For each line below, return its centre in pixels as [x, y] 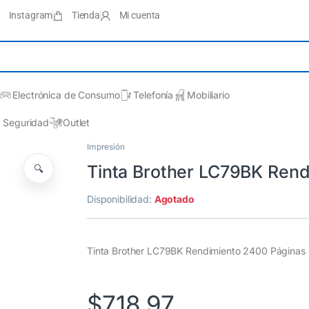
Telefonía [153, 95]
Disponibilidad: [121, 199]
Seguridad [26, 122]
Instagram [31, 15]
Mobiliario [208, 95]
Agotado [174, 199]
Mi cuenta [140, 15]
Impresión [106, 147]
